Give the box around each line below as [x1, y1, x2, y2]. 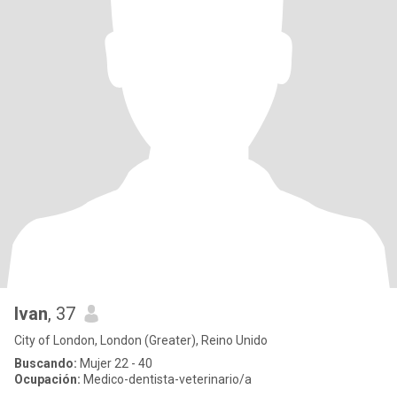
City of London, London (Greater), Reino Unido [14, 333, 268, 347]
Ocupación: [14, 372, 81, 386]
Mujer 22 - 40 [77, 356, 152, 370]
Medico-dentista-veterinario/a [81, 372, 252, 386]
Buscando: [14, 356, 77, 370]
